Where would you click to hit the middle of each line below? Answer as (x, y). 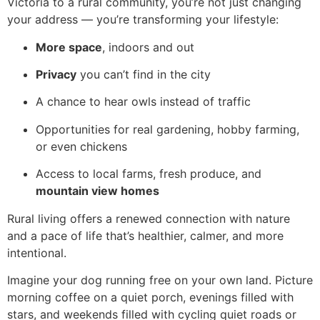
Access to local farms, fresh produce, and (149, 174)
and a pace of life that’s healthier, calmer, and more (145, 235)
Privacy (56, 74)
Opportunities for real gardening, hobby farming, (167, 129)
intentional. (37, 252)
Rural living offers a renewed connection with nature (149, 218)
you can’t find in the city (144, 74)
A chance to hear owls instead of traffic (143, 102)
